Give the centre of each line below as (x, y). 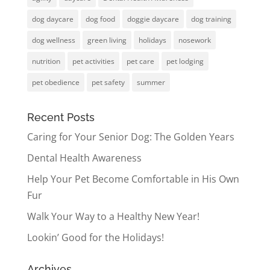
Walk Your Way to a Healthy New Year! (113, 217)
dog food (100, 19)
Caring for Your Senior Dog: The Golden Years (130, 137)
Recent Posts (61, 118)
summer (151, 83)
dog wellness (53, 40)
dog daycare (52, 19)
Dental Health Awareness (84, 158)
